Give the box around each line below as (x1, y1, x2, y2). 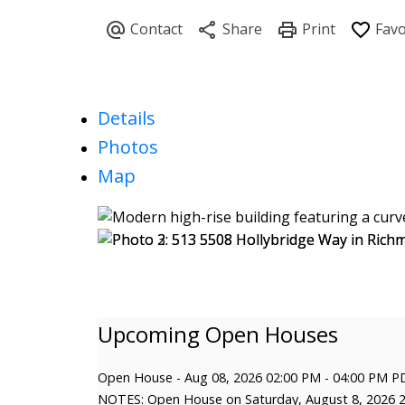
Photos (97, 134, 158, 159)
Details (97, 105, 155, 130)
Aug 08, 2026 (184, 369, 262, 387)
